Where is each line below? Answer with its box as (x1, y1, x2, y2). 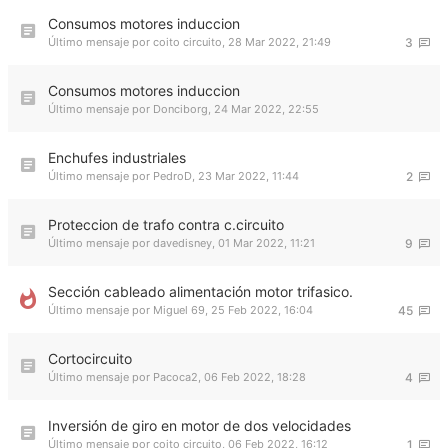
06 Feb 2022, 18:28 (204, 370, 306, 384)
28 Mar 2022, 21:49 (228, 35, 331, 49)
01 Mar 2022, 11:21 (218, 236, 315, 250)
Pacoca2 (153, 370, 198, 384)
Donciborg (153, 102, 208, 116)
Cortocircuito (48, 350, 132, 367)
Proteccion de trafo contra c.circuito (48, 216, 284, 233)
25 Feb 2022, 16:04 (211, 303, 313, 317)
